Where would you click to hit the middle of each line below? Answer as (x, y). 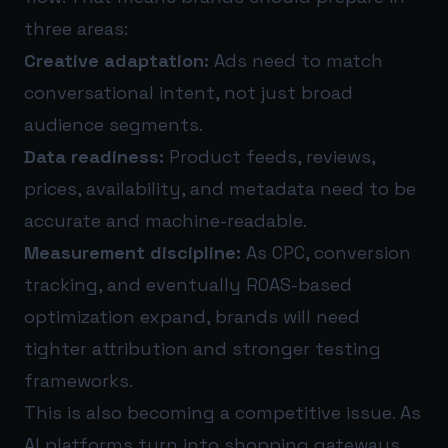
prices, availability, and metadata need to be (220, 188)
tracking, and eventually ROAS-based (188, 284)
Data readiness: (94, 156)
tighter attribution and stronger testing (202, 348)
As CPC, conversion (326, 252)
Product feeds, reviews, (269, 156)
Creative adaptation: (116, 60)
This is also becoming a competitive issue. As (222, 412)
